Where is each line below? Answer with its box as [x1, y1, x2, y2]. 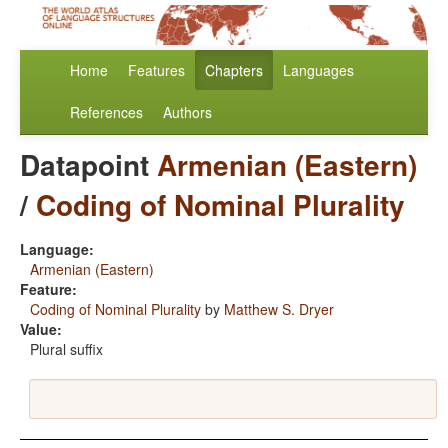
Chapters [205, 60, 263, 81]
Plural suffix [30, 339, 103, 360]
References [70, 102, 143, 123]
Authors [163, 102, 212, 123]
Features [128, 60, 185, 81]
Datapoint [20, 144, 157, 186]
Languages [283, 60, 354, 81]
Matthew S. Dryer [224, 299, 334, 320]
